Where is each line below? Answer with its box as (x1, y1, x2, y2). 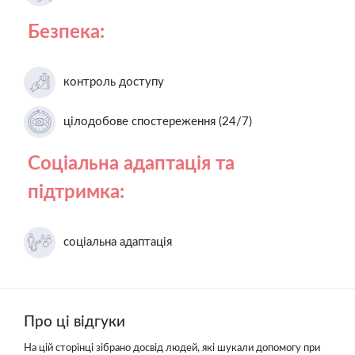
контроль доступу (63, 75, 164, 88)
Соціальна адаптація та (28, 154, 235, 174)
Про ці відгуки (24, 314, 125, 330)
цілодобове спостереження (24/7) (63, 115, 252, 128)
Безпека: (28, 22, 105, 42)
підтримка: (28, 182, 124, 202)
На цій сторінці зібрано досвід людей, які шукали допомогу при (24, 343, 320, 353)
